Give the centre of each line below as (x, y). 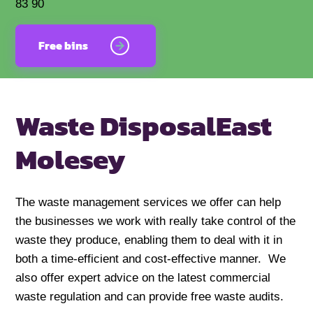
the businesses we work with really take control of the (156, 221)
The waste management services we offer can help (148, 203)
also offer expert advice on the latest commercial (143, 278)
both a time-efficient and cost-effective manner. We (151, 259)
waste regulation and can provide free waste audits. (150, 297)
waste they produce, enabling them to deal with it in (149, 240)
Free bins (64, 46)
